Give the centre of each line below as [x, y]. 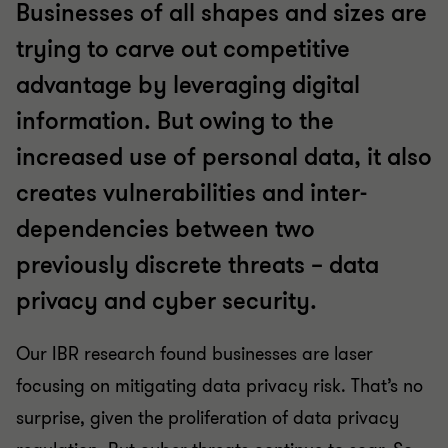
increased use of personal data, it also [224, 157]
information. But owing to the [175, 121]
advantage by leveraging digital [188, 85]
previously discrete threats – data [197, 265]
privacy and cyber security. [166, 301]
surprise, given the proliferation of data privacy [207, 418]
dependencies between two [165, 229]
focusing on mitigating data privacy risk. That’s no [219, 386]
